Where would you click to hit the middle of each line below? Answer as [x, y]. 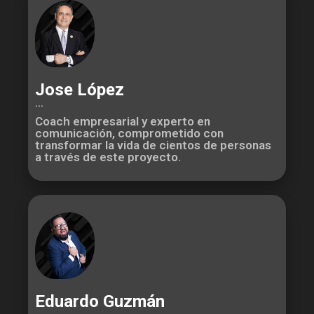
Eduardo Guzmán [100, 301]
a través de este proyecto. [108, 157]
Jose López [80, 89]
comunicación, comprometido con [129, 133]
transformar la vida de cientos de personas [153, 145]
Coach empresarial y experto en [123, 121]
